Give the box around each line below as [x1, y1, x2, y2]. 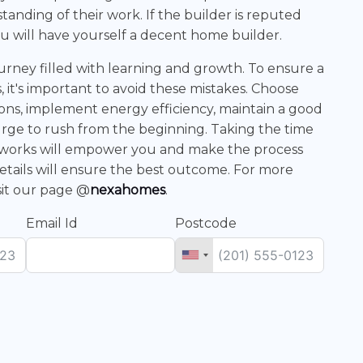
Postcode [175, 215, 237, 231]
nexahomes [90, 181, 165, 198]
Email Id [26, 215, 78, 231]
